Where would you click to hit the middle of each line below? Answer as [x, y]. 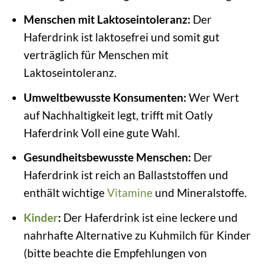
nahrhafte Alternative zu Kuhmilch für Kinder [137, 235]
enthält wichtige [65, 193]
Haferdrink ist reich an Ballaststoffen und [126, 175]
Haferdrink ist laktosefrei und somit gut [121, 37]
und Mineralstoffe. [199, 193]
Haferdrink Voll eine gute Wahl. [101, 132]
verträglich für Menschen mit [96, 55]
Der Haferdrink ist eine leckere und [149, 217]
